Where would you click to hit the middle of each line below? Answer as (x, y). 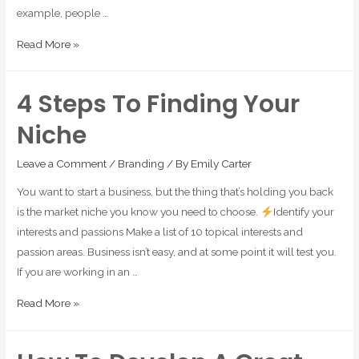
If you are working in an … (78, 272)
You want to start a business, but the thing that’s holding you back (175, 192)
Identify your (303, 212)
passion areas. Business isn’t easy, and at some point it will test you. (177, 252)
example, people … (63, 12)
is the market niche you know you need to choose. (139, 212)
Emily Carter (222, 163)
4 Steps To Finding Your (159, 104)
